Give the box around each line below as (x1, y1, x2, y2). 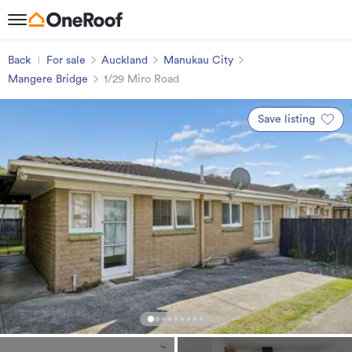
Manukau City (163, 55, 233, 66)
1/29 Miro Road (104, 74, 179, 85)
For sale (46, 55, 86, 66)
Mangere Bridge (8, 74, 88, 85)
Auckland (101, 55, 148, 66)
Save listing (258, 114, 315, 125)
